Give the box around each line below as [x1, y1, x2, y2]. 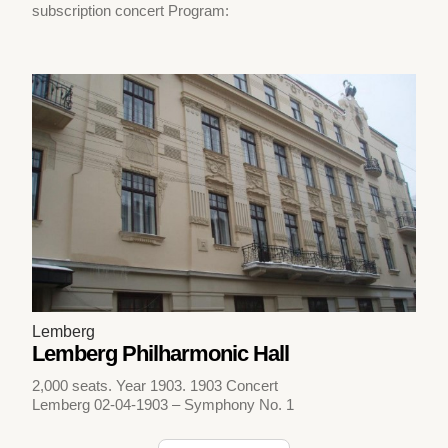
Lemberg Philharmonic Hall [32, 341, 290, 367]
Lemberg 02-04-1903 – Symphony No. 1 [32, 396, 295, 414]
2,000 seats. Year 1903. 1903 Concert [32, 377, 279, 395]
